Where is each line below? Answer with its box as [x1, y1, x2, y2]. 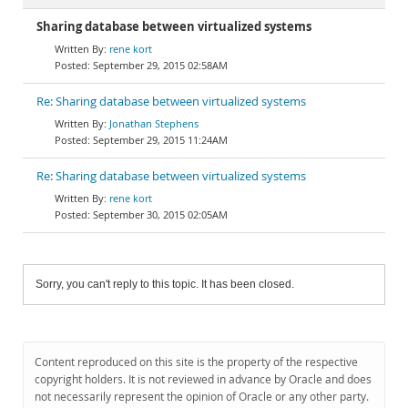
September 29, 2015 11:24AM [93, 133, 228, 147]
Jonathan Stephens [109, 117, 199, 130]
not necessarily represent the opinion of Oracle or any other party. [35, 389, 369, 404]
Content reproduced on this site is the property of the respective [35, 354, 358, 370]
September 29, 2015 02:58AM [93, 58, 228, 72]
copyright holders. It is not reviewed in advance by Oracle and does [35, 372, 372, 387]
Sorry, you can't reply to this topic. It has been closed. [36, 278, 294, 291]
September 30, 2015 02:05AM [93, 208, 228, 221]
